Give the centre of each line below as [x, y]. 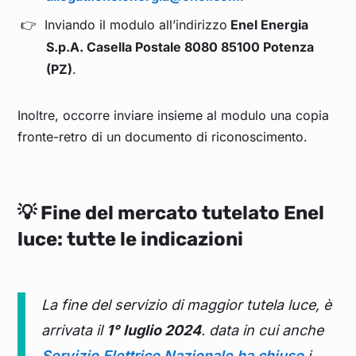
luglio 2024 [163, 331]
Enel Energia [268, 25]
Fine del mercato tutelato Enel [183, 213]
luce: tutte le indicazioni [131, 240]
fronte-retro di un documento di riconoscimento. [163, 137]
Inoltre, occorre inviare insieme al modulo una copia [174, 116]
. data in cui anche [263, 331]
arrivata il [74, 331]
